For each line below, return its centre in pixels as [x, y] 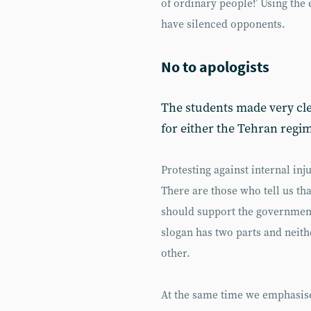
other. [176, 254]
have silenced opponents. [223, 25]
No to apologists [215, 67]
